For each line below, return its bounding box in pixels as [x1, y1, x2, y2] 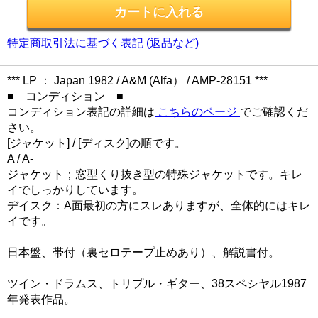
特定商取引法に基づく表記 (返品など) [7, 36, 199, 49]
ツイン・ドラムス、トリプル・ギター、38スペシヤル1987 [7, 277, 307, 290]
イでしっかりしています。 [7, 183, 143, 196]
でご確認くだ [240, 105, 308, 118]
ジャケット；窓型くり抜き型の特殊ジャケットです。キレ [7, 168, 302, 180]
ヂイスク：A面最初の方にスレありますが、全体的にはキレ [7, 199, 310, 212]
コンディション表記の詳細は [7, 105, 155, 118]
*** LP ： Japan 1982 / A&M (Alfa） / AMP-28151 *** [7, 74, 268, 87]
